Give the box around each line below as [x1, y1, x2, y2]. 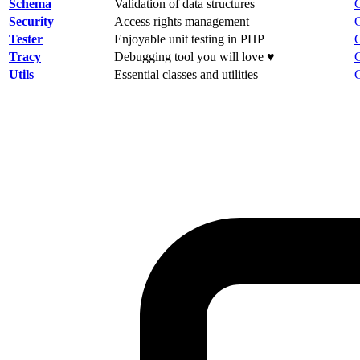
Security [9, 14, 54, 28]
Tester [9, 31, 43, 46]
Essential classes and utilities [114, 67, 258, 81]
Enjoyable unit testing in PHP [114, 31, 264, 46]
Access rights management [114, 14, 249, 28]
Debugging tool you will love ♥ [114, 49, 275, 63]
